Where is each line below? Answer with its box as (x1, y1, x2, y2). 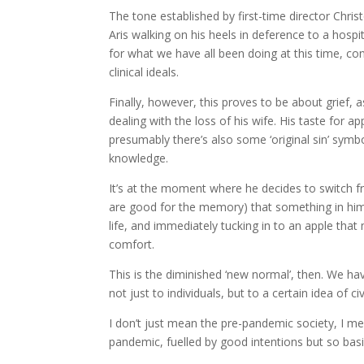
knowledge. (109, 150, 169, 167)
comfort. (109, 236, 155, 253)
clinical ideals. (109, 64, 180, 80)
